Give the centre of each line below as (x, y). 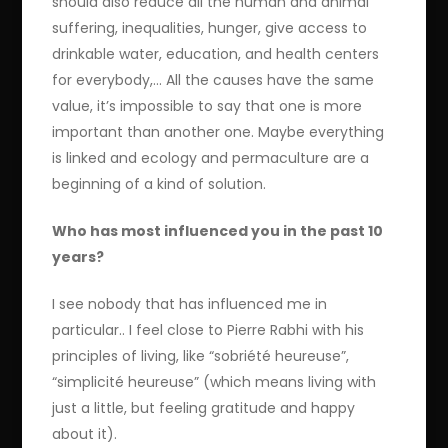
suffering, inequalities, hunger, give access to (210, 28)
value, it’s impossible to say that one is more (207, 106)
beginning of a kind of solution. (159, 184)
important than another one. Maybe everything (218, 132)
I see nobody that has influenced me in (190, 304)
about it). (85, 434)
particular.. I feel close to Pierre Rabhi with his (208, 330)
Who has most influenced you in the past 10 (218, 231)
